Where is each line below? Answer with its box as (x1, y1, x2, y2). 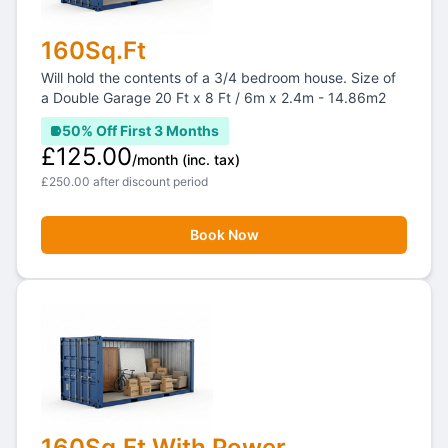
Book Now (189, 226, 259, 243)
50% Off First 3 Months (62, 122, 219, 139)
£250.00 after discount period (41, 174, 208, 189)
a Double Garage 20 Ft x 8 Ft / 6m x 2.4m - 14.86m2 (41, 89, 386, 106)
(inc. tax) (182, 151, 240, 168)
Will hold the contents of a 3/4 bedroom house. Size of (41, 69, 396, 86)
